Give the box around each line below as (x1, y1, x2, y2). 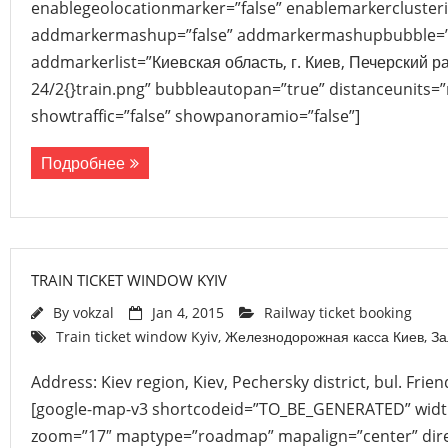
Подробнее (41, 152, 125, 174)
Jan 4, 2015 (152, 303, 224, 322)
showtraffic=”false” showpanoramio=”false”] (31, 105, 360, 127)
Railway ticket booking (264, 303, 412, 322)
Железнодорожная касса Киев (225, 327, 424, 346)
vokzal (73, 303, 114, 322)
